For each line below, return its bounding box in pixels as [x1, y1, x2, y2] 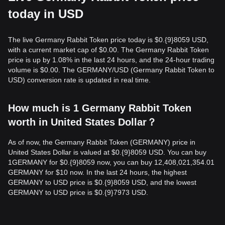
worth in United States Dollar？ [8, 117, 157, 128]
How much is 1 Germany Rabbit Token [8, 102, 191, 114]
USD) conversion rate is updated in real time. [8, 76, 151, 84]
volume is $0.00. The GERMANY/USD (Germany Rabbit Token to [8, 66, 214, 74]
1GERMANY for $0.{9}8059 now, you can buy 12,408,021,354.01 [8, 158, 214, 166]
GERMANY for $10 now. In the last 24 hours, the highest [8, 168, 187, 176]
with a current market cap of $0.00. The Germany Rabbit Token [8, 46, 209, 54]
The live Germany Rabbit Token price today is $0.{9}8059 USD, [8, 36, 208, 44]
